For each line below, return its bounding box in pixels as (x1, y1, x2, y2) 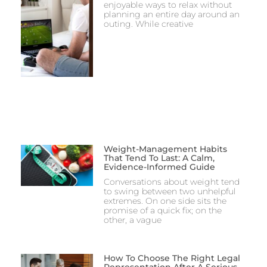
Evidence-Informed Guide (103, 162, 215, 173)
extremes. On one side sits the (103, 195, 226, 207)
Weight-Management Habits (103, 144, 227, 155)
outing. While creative (103, 18, 193, 29)
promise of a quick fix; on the (103, 205, 222, 216)
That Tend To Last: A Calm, (103, 153, 215, 164)
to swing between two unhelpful (103, 186, 236, 197)
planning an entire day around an (103, 8, 240, 20)
